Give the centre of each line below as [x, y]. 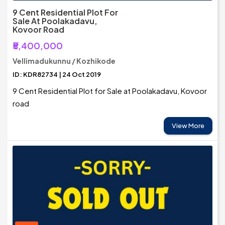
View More [188, 126]
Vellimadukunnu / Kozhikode [64, 61]
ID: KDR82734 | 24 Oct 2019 [57, 75]
